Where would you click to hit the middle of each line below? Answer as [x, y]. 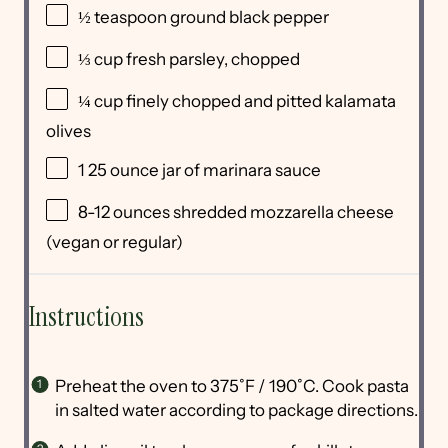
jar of [181, 170]
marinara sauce [262, 170]
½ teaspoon [122, 17]
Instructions [86, 316]
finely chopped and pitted [224, 101]
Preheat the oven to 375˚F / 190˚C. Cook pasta [231, 386]
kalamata [360, 101]
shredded [210, 212]
